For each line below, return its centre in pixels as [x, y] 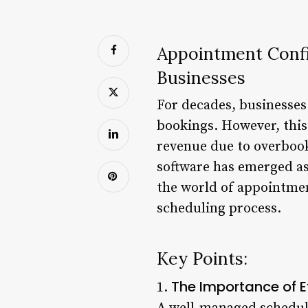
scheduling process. [219, 208]
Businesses [201, 77]
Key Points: [202, 258]
